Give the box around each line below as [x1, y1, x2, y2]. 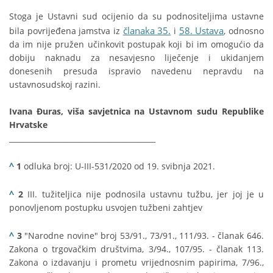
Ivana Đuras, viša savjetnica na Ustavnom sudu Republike [9, 105, 264, 118]
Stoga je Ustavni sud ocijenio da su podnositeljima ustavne [9, 10, 264, 23]
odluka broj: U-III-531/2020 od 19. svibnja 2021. [21, 160, 215, 172]
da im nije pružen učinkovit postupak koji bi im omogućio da [9, 38, 264, 51]
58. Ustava [179, 24, 224, 37]
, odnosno [224, 25, 264, 37]
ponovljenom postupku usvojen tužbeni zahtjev [9, 202, 202, 214]
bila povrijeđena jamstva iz [9, 25, 123, 37]
